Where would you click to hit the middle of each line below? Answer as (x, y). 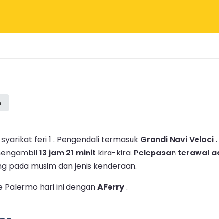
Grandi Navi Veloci (177, 139)
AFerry (111, 187)
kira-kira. (115, 153)
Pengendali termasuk (99, 139)
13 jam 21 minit (67, 153)
